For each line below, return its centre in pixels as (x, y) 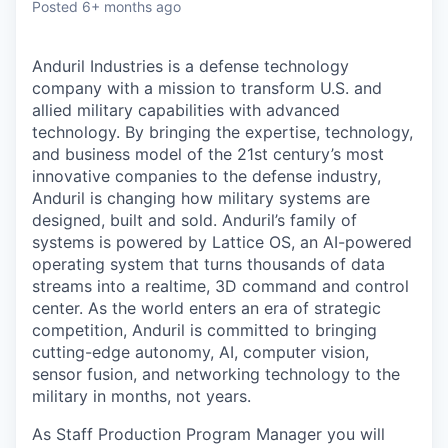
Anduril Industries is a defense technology (190, 66)
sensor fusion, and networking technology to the (216, 374)
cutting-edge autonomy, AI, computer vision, (200, 352)
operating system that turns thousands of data (208, 264)
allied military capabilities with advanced (186, 110)
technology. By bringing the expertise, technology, (222, 132)
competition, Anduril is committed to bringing (204, 330)
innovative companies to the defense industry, (206, 176)
